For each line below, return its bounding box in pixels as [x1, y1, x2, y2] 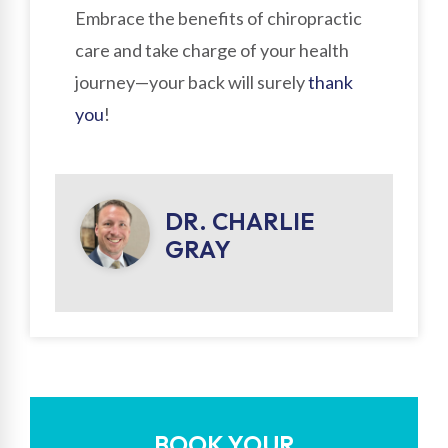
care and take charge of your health [75, 38, 349, 61]
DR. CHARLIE [165, 206, 314, 237]
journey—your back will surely [75, 70, 308, 93]
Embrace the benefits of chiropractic [75, 6, 362, 29]
